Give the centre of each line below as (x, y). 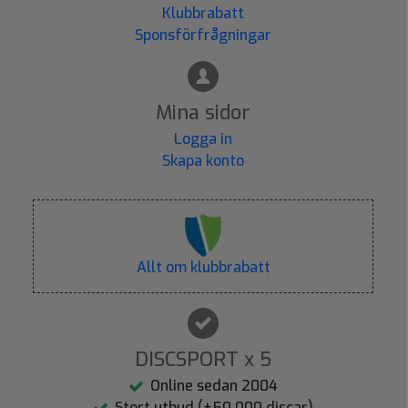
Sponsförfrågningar (203, 36)
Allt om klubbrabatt (203, 267)
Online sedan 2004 (214, 385)
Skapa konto (203, 161)
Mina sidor (203, 113)
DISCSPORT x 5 (203, 359)
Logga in (203, 139)
